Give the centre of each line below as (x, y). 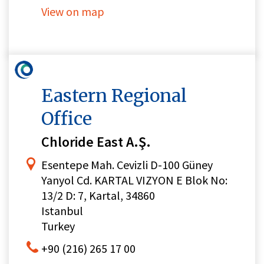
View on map (73, 12)
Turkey (58, 226)
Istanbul (62, 211)
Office (67, 119)
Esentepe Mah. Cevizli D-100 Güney (127, 165)
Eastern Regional (114, 96)
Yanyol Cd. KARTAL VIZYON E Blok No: (134, 180)
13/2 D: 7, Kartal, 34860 (98, 196)
